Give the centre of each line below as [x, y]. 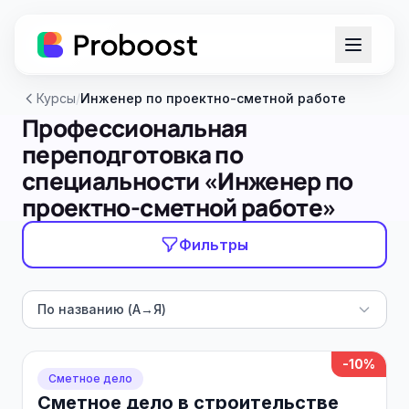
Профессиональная [135, 128]
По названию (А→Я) [102, 309]
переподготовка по [132, 154]
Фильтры [214, 245]
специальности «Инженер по [188, 181]
